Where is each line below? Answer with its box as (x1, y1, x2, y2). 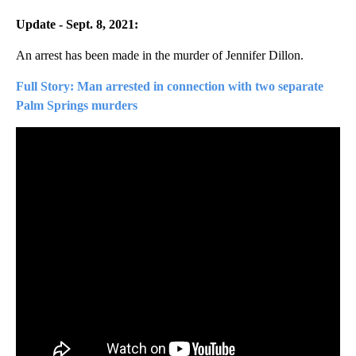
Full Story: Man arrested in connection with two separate (16, 79, 323, 94)
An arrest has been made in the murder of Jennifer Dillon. (16, 48, 304, 63)
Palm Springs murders (16, 99, 137, 113)
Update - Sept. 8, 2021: (16, 17, 138, 32)
